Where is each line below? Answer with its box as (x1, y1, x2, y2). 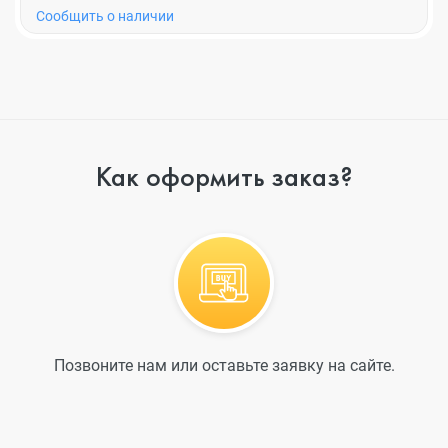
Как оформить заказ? (95, 159, 353, 194)
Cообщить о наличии (36, 8, 174, 24)
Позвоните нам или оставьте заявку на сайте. (53, 356, 395, 375)
